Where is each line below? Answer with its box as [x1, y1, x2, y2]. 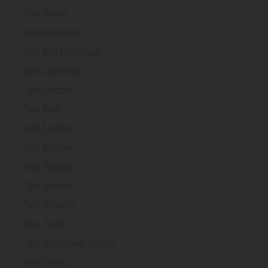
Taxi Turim [22, 219, 66, 229]
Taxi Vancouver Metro [22, 238, 115, 248]
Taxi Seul [22, 104, 60, 114]
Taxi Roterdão [22, 28, 81, 38]
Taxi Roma [22, 8, 66, 19]
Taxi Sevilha [22, 123, 72, 133]
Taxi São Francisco [22, 47, 100, 57]
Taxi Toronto [22, 200, 75, 210]
